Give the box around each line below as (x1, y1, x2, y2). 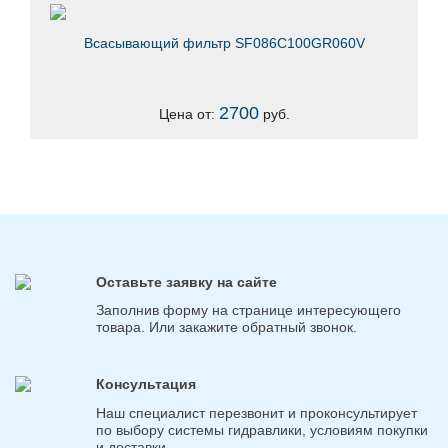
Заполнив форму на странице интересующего (96, 302, 401, 319)
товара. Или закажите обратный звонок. (96, 319, 357, 336)
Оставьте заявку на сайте (96, 273, 277, 290)
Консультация (96, 376, 196, 393)
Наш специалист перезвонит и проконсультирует (96, 405, 417, 422)
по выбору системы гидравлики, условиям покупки (96, 422, 428, 439)
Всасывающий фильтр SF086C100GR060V (83, 35, 365, 52)
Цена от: (158, 105, 219, 122)
